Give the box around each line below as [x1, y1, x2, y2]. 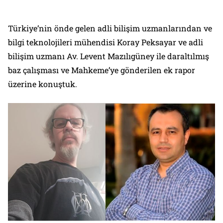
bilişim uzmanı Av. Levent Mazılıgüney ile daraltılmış [8, 51, 209, 62]
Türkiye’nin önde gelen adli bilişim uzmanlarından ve [8, 23, 212, 34]
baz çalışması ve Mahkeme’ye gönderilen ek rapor [8, 65, 195, 76]
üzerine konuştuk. [8, 79, 77, 90]
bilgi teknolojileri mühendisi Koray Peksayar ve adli [8, 37, 203, 48]
